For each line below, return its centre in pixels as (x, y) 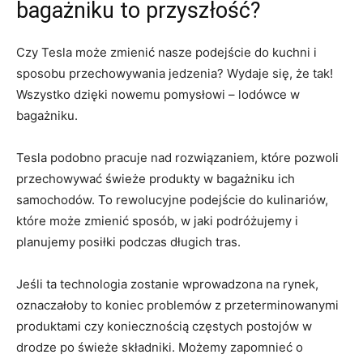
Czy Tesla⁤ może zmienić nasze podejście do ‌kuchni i (167, 52)
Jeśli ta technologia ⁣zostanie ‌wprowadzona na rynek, (167, 284)
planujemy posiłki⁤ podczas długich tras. (128, 241)
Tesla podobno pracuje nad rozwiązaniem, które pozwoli (177, 157)
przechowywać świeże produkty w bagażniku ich (156, 178)
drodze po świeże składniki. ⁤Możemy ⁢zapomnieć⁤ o (160, 347)
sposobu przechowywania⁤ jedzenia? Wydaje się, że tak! (175, 73)
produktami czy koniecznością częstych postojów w (164, 326)
